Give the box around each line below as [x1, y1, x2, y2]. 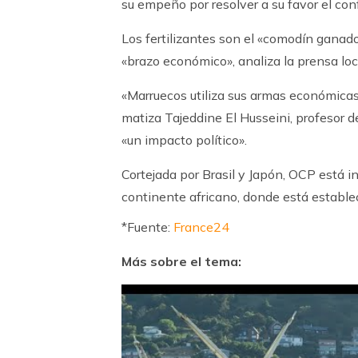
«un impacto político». [121, 131, 247, 148]
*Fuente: [121, 218, 173, 235]
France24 [173, 218, 229, 235]
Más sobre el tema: [121, 253, 241, 269]
